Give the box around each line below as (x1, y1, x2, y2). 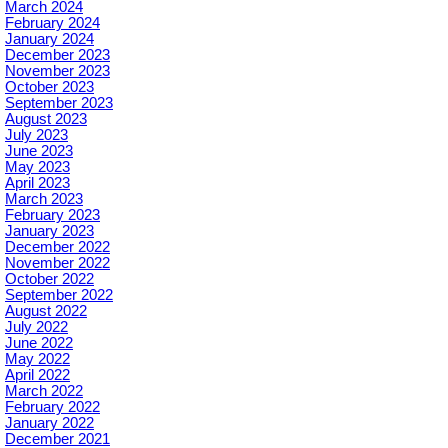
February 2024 (5, 15, 100, 32)
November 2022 (5, 255, 110, 272)
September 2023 (5, 95, 113, 112)
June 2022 (5, 335, 73, 352)
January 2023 (5, 223, 94, 240)
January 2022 (5, 415, 94, 432)
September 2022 (5, 287, 113, 304)
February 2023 (5, 207, 100, 224)
